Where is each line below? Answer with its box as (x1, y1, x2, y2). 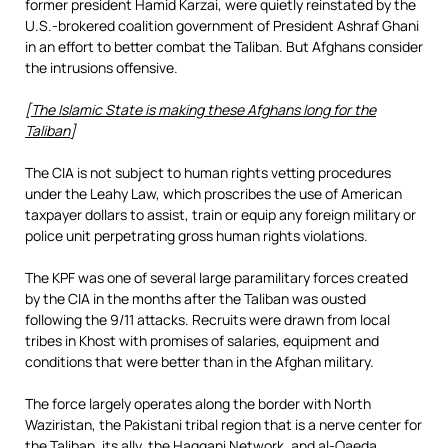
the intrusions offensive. (25, 58, 178, 77)
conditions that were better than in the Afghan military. (25, 352, 374, 371)
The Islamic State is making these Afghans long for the (31, 100, 376, 119)
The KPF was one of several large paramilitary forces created (25, 268, 408, 287)
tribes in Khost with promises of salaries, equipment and (25, 331, 379, 350)
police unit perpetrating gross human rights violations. (25, 226, 368, 245)
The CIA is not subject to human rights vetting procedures (25, 163, 391, 182)
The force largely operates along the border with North (25, 394, 371, 413)
